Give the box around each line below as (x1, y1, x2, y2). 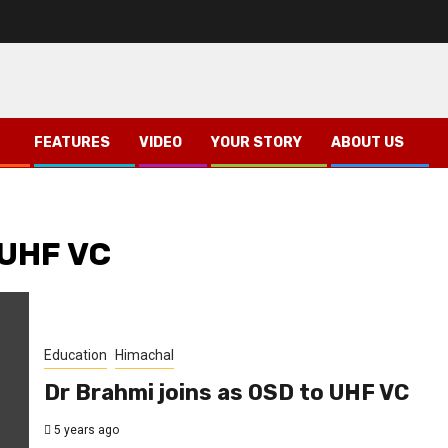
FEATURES (34, 133, 110, 151)
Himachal (114, 346, 174, 363)
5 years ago (50, 422, 119, 437)
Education (43, 346, 107, 363)
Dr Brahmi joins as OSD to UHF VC (43, 378, 409, 406)
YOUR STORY (211, 133, 302, 151)
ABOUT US (331, 133, 404, 151)
